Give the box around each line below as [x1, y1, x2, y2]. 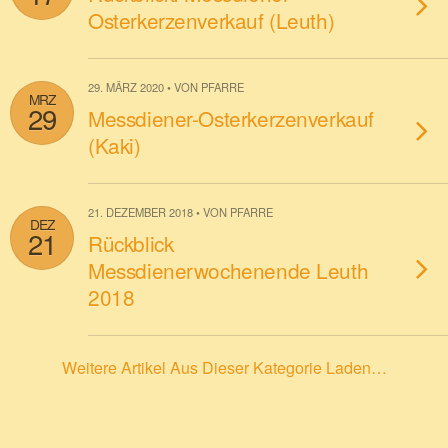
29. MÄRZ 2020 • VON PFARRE [88, 79, 244, 95]
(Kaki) [88, 130, 141, 160]
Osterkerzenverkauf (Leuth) [88, 5, 335, 35]
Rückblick [88, 228, 174, 258]
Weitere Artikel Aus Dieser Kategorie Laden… [61, 356, 387, 379]
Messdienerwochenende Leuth [88, 255, 369, 285]
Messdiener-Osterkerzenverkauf [88, 103, 374, 133]
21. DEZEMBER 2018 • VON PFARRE [88, 204, 273, 220]
